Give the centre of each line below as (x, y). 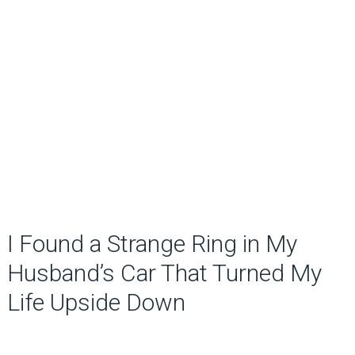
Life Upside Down (96, 302)
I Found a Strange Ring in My (152, 244)
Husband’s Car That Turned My (164, 273)
